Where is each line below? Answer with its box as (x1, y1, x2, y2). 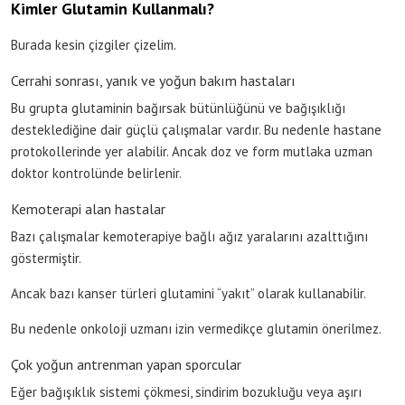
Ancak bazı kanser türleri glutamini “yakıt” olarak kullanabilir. (11, 284, 366, 302)
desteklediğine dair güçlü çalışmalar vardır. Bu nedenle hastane (11, 120, 381, 138)
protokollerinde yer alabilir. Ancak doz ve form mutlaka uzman (11, 142, 372, 160)
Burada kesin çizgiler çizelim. (11, 35, 176, 53)
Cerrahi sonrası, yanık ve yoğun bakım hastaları (11, 71, 296, 89)
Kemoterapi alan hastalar (11, 199, 165, 218)
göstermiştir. (11, 249, 81, 267)
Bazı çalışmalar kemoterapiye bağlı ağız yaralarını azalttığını (11, 227, 368, 245)
